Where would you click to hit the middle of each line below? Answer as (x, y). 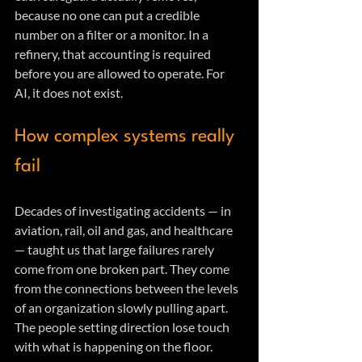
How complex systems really (127, 137)
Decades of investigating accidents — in (124, 211)
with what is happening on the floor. (115, 347)
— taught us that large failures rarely (116, 250)
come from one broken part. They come (123, 269)
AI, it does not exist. (69, 93)
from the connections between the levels (128, 288)
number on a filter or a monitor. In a (113, 35)
